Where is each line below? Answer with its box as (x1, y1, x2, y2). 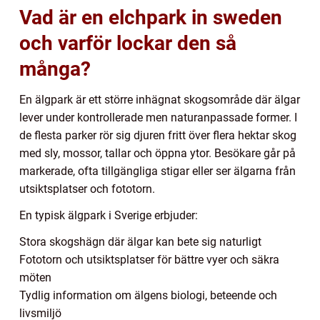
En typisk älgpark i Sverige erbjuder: (19, 208, 198, 222)
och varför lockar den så (19, 31, 236, 55)
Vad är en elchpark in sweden (19, 5, 282, 29)
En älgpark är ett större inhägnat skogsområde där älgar (19, 92, 300, 106)
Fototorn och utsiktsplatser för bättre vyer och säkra (19, 252, 279, 266)
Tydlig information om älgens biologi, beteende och (19, 288, 277, 302)
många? (19, 56, 91, 81)
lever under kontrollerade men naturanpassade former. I (19, 110, 297, 124)
